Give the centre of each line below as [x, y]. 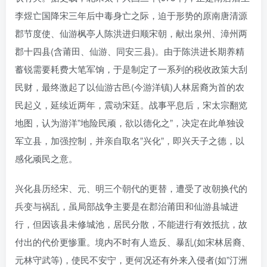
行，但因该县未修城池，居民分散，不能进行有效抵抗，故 [131, 224]
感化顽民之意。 [46, 159]
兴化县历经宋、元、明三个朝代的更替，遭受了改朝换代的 [131, 188]
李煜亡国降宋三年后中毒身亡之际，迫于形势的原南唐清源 [131, 15]
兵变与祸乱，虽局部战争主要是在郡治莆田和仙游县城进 [127, 206]
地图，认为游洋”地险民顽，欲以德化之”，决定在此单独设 [130, 123]
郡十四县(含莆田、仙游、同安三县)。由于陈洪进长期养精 [130, 51]
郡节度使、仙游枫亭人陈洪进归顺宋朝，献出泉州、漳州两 [131, 33]
